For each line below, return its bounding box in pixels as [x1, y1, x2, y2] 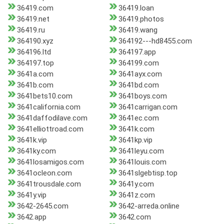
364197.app [118, 47, 156, 57]
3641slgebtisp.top [118, 168, 177, 178]
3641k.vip [17, 135, 47, 145]
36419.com [17, 3, 53, 13]
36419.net [17, 14, 49, 24]
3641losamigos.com [17, 157, 84, 167]
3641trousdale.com [17, 179, 81, 189]
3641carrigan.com [118, 102, 177, 112]
